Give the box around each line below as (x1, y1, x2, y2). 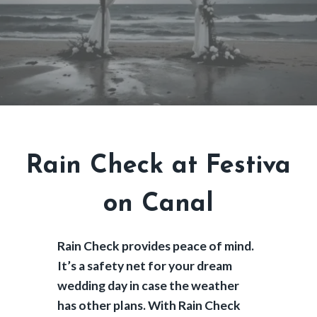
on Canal (103, 191, 214, 217)
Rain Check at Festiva (26, 153, 291, 179)
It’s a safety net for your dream (57, 258, 232, 273)
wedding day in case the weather (57, 277, 239, 293)
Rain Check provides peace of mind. (57, 238, 254, 253)
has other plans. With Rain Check (57, 297, 241, 313)
